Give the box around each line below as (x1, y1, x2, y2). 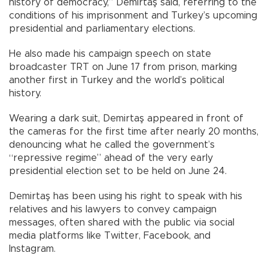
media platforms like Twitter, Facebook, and (9, 230, 211, 240)
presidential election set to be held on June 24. (9, 166, 227, 176)
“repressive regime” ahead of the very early (9, 153, 213, 163)
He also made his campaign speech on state (9, 48, 211, 59)
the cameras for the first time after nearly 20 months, (9, 126, 258, 136)
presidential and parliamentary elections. (9, 23, 195, 33)
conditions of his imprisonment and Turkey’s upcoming (9, 10, 257, 20)
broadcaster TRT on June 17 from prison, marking (9, 62, 237, 72)
